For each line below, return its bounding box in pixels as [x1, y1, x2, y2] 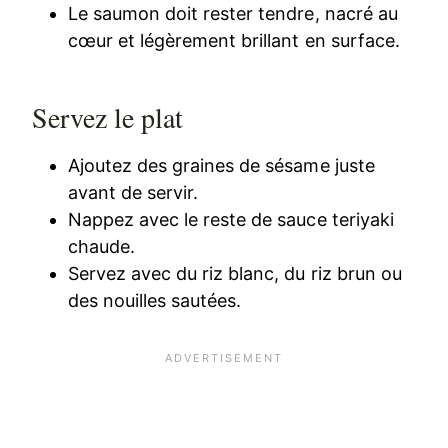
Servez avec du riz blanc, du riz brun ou [68, 263, 402, 285]
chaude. [68, 236, 136, 258]
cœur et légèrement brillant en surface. [68, 30, 400, 52]
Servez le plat [32, 98, 184, 137]
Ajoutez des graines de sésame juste [68, 155, 375, 177]
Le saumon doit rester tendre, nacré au [68, 3, 398, 25]
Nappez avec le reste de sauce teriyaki [68, 209, 394, 231]
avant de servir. [68, 182, 199, 204]
